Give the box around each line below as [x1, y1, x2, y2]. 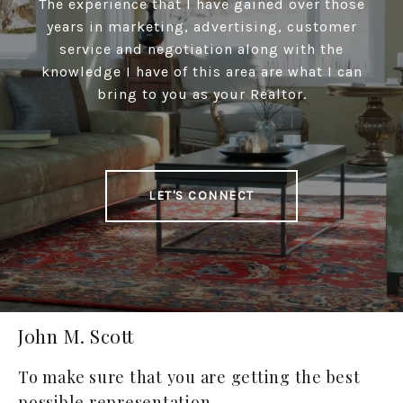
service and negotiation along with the [59, 40, 344, 58]
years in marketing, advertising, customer [46, 18, 357, 36]
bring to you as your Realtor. [96, 85, 307, 103]
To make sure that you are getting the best [18, 366, 361, 389]
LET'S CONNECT [148, 188, 255, 204]
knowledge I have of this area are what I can [40, 63, 363, 81]
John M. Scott [18, 323, 134, 349]
